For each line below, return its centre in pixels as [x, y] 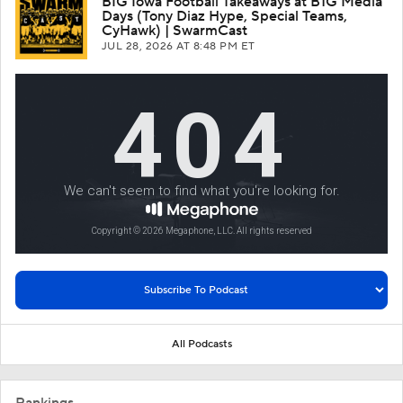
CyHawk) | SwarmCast [175, 31]
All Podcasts [201, 345]
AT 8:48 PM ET [216, 47]
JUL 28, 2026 [139, 47]
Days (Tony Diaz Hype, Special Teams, [224, 17]
